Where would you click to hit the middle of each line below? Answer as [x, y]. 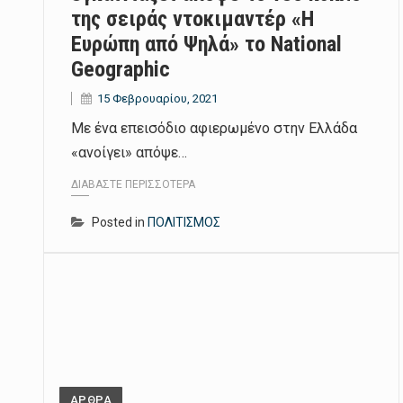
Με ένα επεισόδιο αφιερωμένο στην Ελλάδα [214, 128]
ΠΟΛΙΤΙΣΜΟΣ [184, 223]
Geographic [121, 69]
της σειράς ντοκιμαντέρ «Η [193, 18]
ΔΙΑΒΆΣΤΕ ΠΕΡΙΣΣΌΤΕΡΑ [133, 185]
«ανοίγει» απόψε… [129, 152]
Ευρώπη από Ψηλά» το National [206, 44]
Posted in [120, 223]
